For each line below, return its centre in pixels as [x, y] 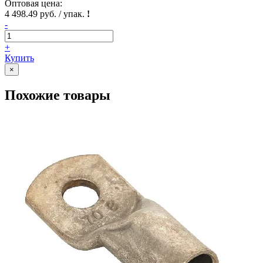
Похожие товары [58, 95]
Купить [19, 58]
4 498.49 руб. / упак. [46, 14]
